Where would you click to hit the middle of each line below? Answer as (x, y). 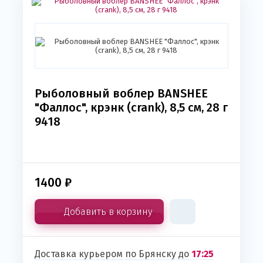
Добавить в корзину (108, 212)
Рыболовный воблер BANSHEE (121, 94)
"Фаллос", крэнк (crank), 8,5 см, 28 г (131, 108)
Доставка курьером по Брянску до (113, 254)
